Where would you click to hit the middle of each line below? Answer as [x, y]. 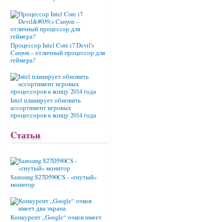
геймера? [23, 60]
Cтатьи [25, 135]
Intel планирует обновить [46, 101]
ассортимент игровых [41, 108]
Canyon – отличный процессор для [58, 53]
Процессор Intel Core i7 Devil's [52, 46]
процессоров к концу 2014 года [53, 115]
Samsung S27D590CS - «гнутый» [54, 177]
